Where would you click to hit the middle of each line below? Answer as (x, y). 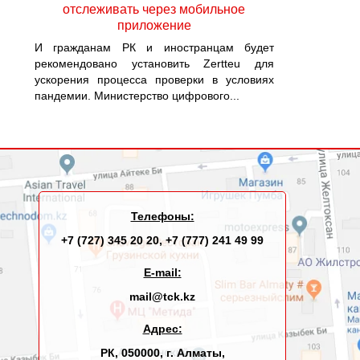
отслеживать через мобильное (154, 9)
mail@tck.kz (162, 297)
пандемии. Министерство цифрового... (137, 96)
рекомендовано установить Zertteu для (154, 63)
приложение (154, 25)
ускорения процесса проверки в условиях (154, 80)
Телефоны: (162, 216)
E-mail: (162, 272)
